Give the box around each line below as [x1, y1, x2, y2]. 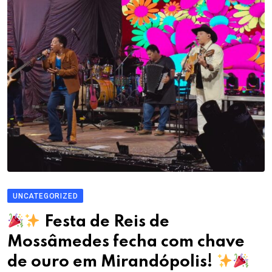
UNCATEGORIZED [13, 191, 78, 200]
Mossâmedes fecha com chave [7, 233, 245, 250]
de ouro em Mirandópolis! [7, 253, 216, 270]
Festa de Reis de [40, 213, 169, 230]
